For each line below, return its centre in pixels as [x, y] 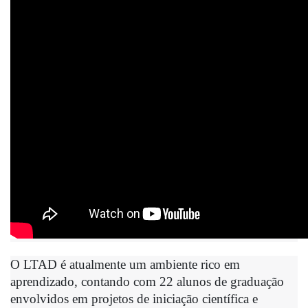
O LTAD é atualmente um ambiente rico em [125, 264]
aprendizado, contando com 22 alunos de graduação [147, 281]
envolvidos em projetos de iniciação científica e [134, 298]
